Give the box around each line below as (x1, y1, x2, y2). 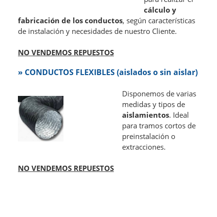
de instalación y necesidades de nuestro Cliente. (18, 27, 177, 36)
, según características (123, 16, 196, 26)
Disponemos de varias (122, 89, 196, 99)
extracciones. (122, 142, 166, 152)
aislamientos (122, 110, 169, 120)
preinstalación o (122, 132, 175, 141)
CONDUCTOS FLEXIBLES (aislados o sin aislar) (25, 67, 198, 78)
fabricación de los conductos (18, 16, 123, 26)
